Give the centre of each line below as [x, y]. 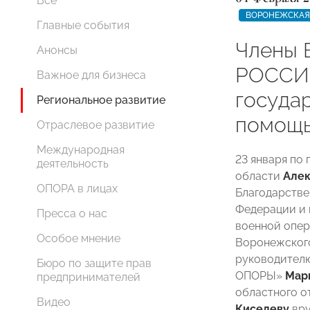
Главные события [83, 25]
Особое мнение [79, 238]
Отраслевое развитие [95, 125]
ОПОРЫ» [260, 276]
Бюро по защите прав [94, 263]
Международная [81, 150]
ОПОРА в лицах [77, 189]
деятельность [73, 164]
